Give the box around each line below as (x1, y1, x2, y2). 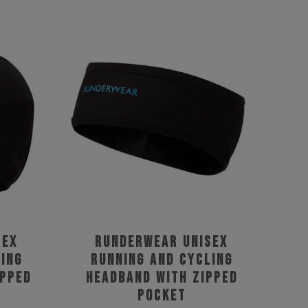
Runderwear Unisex (95, 233, 228, 252)
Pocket (137, 287, 186, 305)
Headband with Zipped (85, 269, 238, 287)
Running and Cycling (90, 251, 233, 269)
